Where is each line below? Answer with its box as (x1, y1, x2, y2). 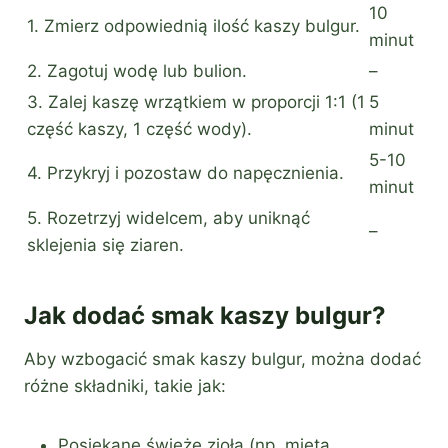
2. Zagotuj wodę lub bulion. (27, 61, 247, 82)
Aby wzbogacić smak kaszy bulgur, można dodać (24, 349, 421, 370)
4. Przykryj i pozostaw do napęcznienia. (27, 163, 344, 184)
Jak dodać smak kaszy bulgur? (24, 301, 386, 331)
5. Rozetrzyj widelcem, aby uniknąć (27, 208, 310, 229)
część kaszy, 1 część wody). (27, 119, 252, 140)
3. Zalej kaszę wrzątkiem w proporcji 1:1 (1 (27, 92, 365, 113)
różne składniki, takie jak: (24, 376, 226, 397)
